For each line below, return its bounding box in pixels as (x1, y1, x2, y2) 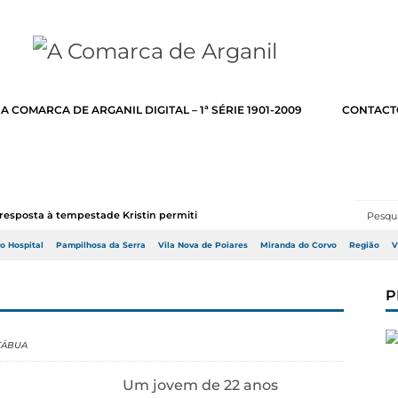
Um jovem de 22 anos (123, 377, 278, 394)
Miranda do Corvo (260, 241, 337, 250)
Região (349, 241, 379, 250)
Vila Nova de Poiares (158, 241, 248, 250)
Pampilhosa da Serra (56, 241, 146, 250)
